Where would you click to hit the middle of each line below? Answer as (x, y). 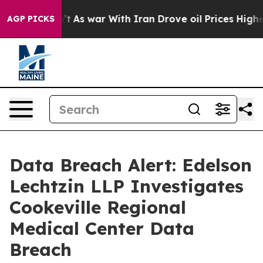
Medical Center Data (102, 228)
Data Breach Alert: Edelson (131, 165)
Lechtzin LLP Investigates (127, 186)
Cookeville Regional (98, 207)
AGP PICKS (31, 19)
